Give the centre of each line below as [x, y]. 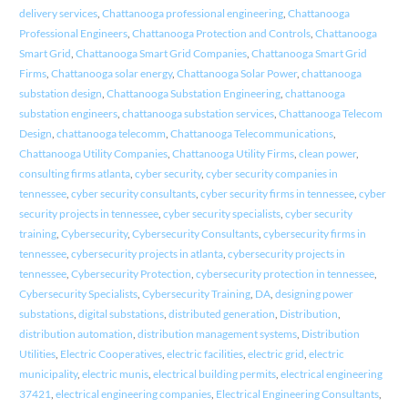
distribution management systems [217, 333]
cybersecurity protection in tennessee [285, 273]
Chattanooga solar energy [111, 73]
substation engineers [68, 113]
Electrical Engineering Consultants [297, 393]
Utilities [37, 353]
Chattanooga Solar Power [236, 73]
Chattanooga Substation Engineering [193, 93]
